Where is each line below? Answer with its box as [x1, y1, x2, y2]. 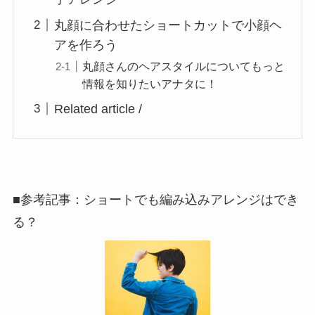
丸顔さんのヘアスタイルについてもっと [82, 59, 285, 72]
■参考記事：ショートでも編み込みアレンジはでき [12, 193, 299, 207]
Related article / [54, 101, 143, 116]
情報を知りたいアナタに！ [82, 77, 218, 90]
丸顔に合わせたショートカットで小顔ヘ [54, 18, 283, 32]
